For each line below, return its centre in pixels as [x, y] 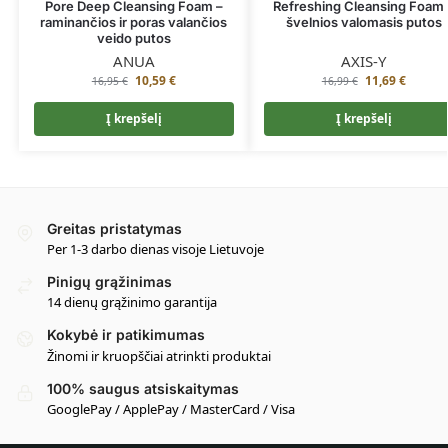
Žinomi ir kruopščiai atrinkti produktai [159, 355]
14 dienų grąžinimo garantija [132, 302]
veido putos [133, 37]
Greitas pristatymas [114, 228]
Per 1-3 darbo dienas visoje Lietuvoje [155, 248]
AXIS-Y [364, 60]
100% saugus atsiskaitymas [143, 388]
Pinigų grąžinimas [109, 281]
